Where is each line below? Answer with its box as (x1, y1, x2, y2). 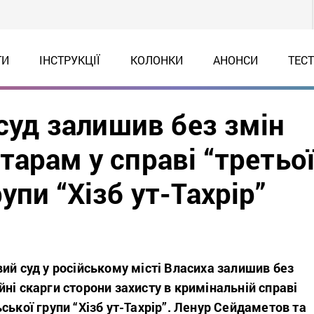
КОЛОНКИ (130, 53, 183, 67)
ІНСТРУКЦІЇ (39, 53, 100, 67)
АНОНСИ (212, 53, 258, 67)
